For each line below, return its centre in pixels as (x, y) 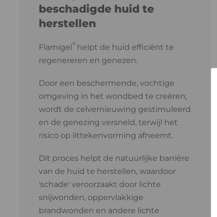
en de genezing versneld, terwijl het (108, 122)
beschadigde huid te (96, 9)
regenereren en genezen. (88, 60)
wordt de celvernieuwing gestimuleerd (115, 109)
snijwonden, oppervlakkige (91, 197)
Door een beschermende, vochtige (107, 83)
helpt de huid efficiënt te (125, 47)
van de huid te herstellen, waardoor (107, 171)
